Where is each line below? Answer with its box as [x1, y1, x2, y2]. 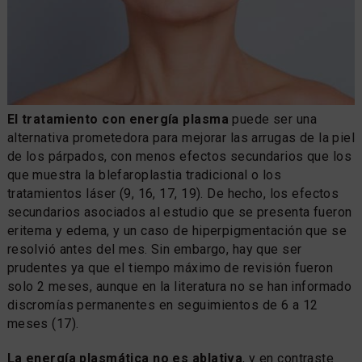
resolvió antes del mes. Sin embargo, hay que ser [6, 241, 302, 257]
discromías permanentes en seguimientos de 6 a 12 [6, 297, 318, 313]
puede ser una [228, 111, 318, 127]
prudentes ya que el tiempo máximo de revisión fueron [6, 259, 334, 276]
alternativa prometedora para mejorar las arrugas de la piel [6, 129, 356, 145]
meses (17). [6, 315, 79, 331]
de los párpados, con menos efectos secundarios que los [6, 148, 352, 164]
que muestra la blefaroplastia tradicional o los [6, 166, 282, 183]
